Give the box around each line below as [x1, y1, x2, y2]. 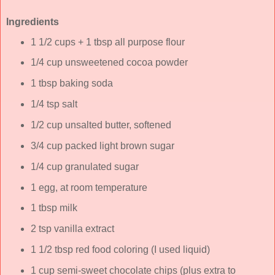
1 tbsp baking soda [30, 78, 113, 89]
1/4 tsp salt [30, 99, 77, 110]
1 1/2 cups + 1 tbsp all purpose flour [30, 36, 185, 47]
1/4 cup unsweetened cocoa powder [30, 57, 188, 68]
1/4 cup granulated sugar [30, 161, 139, 172]
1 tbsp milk [30, 203, 77, 214]
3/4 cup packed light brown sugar [30, 140, 174, 151]
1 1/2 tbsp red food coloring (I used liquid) [30, 244, 210, 255]
